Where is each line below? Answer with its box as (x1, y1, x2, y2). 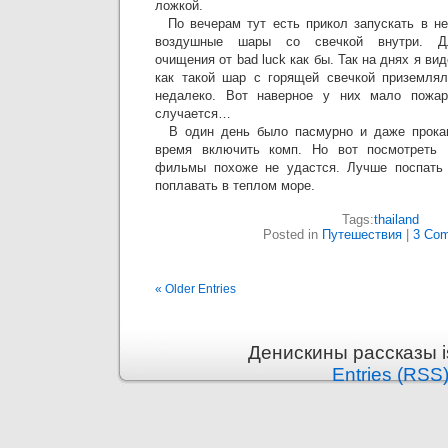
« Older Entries (155, 282, 236, 296)
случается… (155, 106, 231, 121)
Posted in (262, 227, 322, 242)
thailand (373, 212, 419, 227)
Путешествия (321, 227, 402, 242)
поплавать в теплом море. (155, 178, 315, 193)
